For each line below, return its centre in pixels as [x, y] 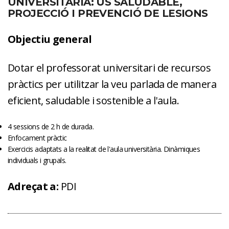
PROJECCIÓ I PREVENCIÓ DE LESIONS [108, 13]
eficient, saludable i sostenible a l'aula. [94, 100]
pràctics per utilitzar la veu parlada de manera [112, 84]
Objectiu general [50, 39]
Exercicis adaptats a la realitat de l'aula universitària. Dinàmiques [104, 149]
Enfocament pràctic [37, 138]
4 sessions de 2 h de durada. [51, 126]
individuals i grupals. [37, 160]
